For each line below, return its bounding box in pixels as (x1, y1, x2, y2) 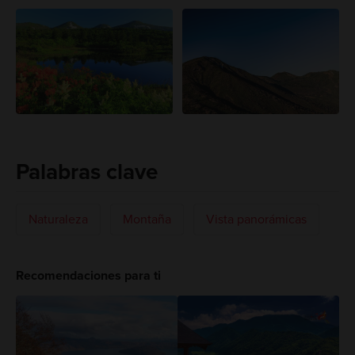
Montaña (122, 211, 171, 227)
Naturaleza (28, 211, 88, 227)
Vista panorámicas (205, 211, 307, 227)
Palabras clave (15, 158, 158, 186)
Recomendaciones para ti (15, 267, 161, 284)
